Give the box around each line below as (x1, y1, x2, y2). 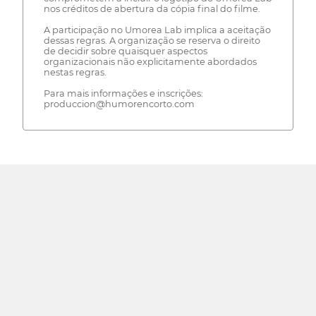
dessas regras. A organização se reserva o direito (43, 35, 260, 46)
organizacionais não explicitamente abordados (43, 56, 257, 67)
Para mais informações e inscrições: (43, 87, 203, 99)
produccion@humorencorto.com (43, 98, 195, 109)
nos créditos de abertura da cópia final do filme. (43, 3, 260, 14)
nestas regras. (43, 66, 107, 78)
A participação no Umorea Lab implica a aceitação (43, 24, 271, 35)
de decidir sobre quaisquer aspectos (43, 45, 207, 56)
